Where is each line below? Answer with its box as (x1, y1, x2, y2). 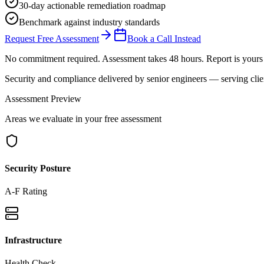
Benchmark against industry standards (19, 17, 160, 28)
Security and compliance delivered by (5, 74, 147, 84)
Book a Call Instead (127, 34, 201, 44)
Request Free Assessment (5, 34, 99, 44)
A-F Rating (5, 186, 47, 196)
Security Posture (5, 163, 71, 173)
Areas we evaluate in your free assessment (5, 114, 161, 124)
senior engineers (147, 74, 207, 84)
